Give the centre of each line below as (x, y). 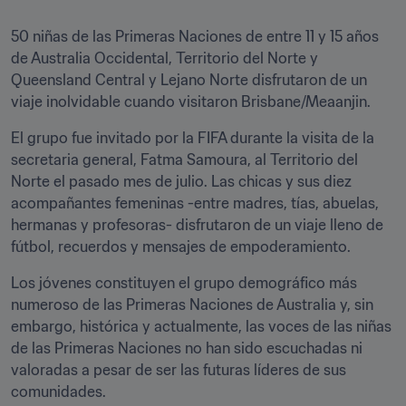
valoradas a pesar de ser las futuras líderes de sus (179, 370)
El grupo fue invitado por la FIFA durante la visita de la (193, 138)
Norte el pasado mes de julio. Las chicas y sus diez (181, 181)
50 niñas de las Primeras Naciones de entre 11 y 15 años (195, 36)
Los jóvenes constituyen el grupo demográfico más (184, 283)
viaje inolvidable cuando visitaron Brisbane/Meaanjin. (191, 101)
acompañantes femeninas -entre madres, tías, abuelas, (195, 203)
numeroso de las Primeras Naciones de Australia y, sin (192, 304)
